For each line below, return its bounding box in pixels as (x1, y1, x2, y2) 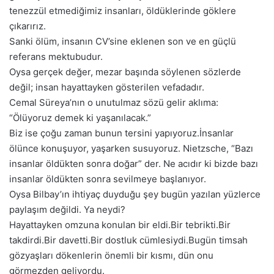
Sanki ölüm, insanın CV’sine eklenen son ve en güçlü (9, 35, 236, 47)
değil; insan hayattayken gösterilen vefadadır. (9, 81, 204, 93)
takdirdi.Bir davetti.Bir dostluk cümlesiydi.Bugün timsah (9, 234, 248, 246)
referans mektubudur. (9, 50, 103, 62)
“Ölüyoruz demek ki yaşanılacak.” (9, 111, 151, 124)
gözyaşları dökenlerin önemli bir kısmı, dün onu (9, 249, 213, 261)
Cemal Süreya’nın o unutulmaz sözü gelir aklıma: (9, 96, 218, 108)
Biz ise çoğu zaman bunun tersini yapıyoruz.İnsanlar (9, 127, 234, 139)
